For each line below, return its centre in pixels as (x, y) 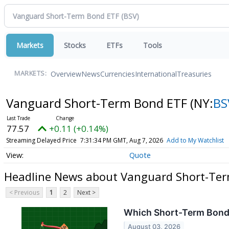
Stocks (75, 45)
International (156, 74)
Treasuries (194, 74)
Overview (66, 74)
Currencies (118, 74)
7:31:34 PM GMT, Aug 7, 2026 (121, 140)
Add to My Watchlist (195, 140)
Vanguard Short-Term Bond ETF (98, 103)
